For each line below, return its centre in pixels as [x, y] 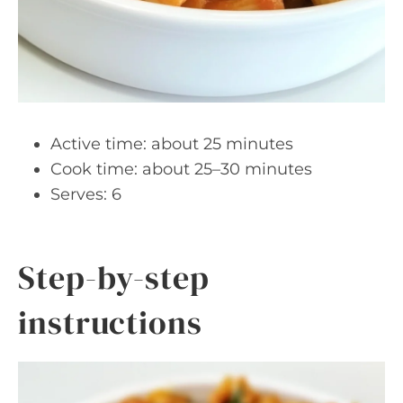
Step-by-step [114, 278]
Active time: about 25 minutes [172, 144]
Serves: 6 [86, 194]
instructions [110, 322]
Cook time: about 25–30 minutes [181, 169]
